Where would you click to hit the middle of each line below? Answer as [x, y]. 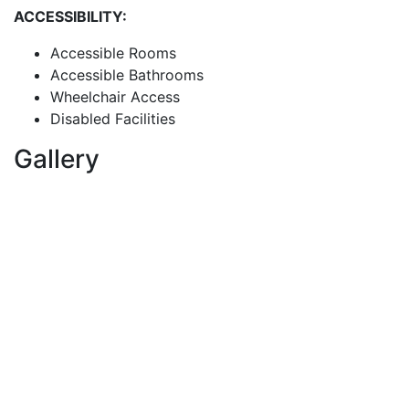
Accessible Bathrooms [127, 74]
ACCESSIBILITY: [70, 16]
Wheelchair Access [115, 96]
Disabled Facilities [113, 118]
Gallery [57, 158]
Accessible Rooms [113, 52]
